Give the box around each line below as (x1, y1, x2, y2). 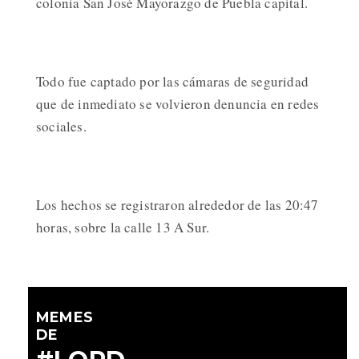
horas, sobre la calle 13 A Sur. (36, 218, 210, 237)
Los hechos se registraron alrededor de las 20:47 (36, 196, 319, 215)
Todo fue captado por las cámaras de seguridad (36, 72, 309, 91)
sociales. (36, 117, 91, 136)
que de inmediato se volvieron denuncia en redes (36, 95, 320, 114)
